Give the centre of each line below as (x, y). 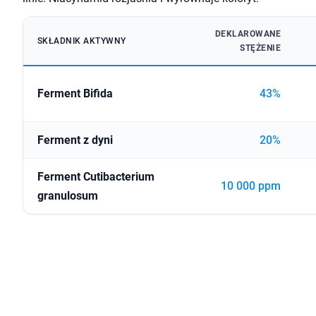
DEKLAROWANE (248, 34)
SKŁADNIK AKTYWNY (82, 41)
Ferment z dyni (75, 140)
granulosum (68, 196)
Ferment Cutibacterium (96, 177)
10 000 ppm (251, 186)
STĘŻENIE (260, 48)
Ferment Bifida (75, 94)
